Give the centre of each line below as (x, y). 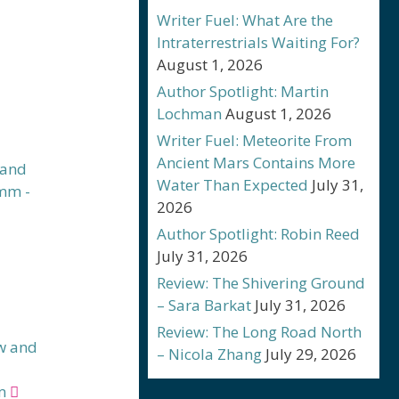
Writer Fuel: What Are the (245, 20)
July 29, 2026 (311, 354)
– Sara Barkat (204, 305)
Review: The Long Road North (259, 332)
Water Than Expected (232, 185)
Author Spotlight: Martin (243, 91)
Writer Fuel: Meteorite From (254, 140)
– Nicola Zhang (209, 354)
